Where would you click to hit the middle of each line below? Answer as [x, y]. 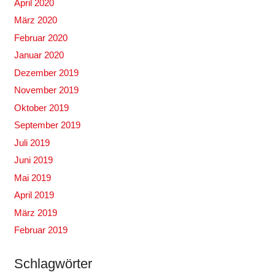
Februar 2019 [41, 230]
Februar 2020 [41, 37]
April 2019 [34, 195]
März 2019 [35, 212]
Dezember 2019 [46, 72]
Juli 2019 [32, 142]
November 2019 [46, 90]
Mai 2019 [32, 177]
